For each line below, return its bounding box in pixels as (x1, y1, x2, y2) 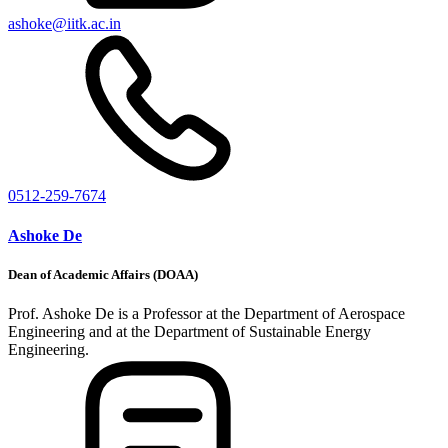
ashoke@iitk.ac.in (8, 15, 121, 33)
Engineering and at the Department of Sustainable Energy (8, 322, 371, 340)
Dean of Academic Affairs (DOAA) (8, 266, 198, 282)
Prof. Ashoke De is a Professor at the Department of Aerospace (8, 304, 405, 322)
